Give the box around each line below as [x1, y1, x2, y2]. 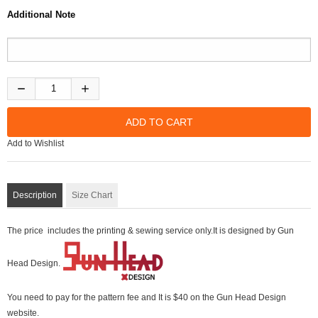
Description [13, 190, 57, 200]
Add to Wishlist [7, 138, 64, 148]
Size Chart [72, 190, 112, 200]
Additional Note [7, 9, 75, 20]
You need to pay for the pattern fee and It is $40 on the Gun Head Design [7, 292, 286, 303]
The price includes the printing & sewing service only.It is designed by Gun [7, 226, 294, 236]
